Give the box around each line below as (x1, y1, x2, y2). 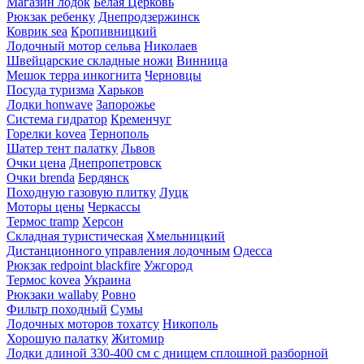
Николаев (144, 38, 197, 53)
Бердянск (78, 170, 129, 184)
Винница (176, 53, 227, 67)
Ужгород (144, 258, 193, 272)
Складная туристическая (6, 228, 143, 243)
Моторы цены (6, 199, 84, 214)
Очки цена (6, 155, 66, 170)
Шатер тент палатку (6, 141, 118, 155)
